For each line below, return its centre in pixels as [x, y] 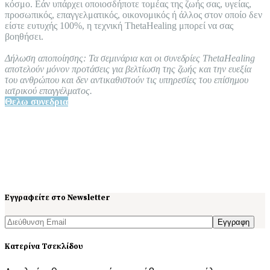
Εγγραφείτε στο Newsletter [58, 197]
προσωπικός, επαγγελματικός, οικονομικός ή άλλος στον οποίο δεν [133, 14]
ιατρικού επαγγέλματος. [49, 90]
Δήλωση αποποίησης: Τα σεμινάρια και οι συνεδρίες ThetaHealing [130, 58]
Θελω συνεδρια [36, 101]
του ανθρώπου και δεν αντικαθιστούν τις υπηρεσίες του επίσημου [127, 80]
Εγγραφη [234, 222]
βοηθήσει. [24, 36]
